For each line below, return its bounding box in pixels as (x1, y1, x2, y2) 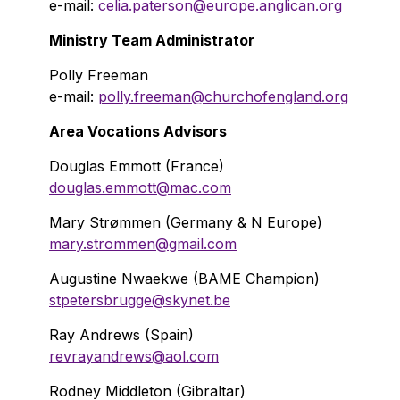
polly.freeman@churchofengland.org (98, 87, 348, 105)
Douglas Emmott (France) (49, 157, 224, 175)
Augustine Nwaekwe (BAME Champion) (49, 270, 320, 287)
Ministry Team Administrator (49, 31, 254, 49)
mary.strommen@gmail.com (49, 235, 237, 253)
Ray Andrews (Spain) (49, 326, 194, 344)
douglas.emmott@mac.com (49, 179, 231, 196)
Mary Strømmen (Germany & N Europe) (49, 213, 322, 231)
